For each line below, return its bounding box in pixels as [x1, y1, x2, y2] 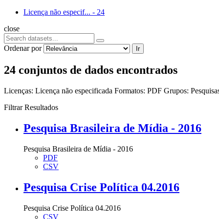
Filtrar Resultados [4, 103, 58, 111]
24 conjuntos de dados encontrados [4, 63, 177, 76]
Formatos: [114, 86, 145, 95]
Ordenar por [4, 44, 42, 53]
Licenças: [4, 86, 33, 95]
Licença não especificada [35, 86, 114, 95]
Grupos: [164, 86, 189, 95]
